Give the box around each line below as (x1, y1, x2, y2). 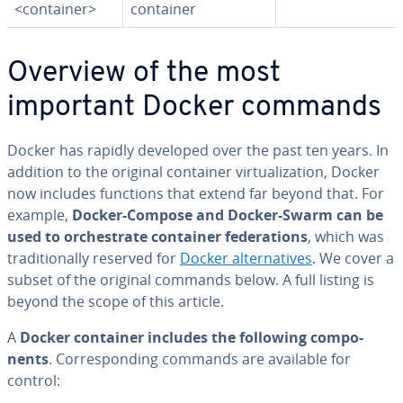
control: (7, 371, 60, 390)
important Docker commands (7, 94, 381, 122)
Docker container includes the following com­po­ (20, 327, 363, 347)
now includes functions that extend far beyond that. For (7, 184, 384, 203)
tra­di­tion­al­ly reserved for (7, 248, 180, 268)
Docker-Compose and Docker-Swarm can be (72, 205, 383, 225)
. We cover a (312, 248, 394, 268)
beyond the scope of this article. (7, 291, 224, 311)
